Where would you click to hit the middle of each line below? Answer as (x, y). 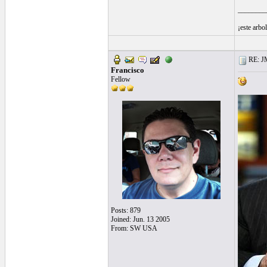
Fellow (120, 79)
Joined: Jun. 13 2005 (140, 219)
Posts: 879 (125, 210)
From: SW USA (134, 228)
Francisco (127, 70)
